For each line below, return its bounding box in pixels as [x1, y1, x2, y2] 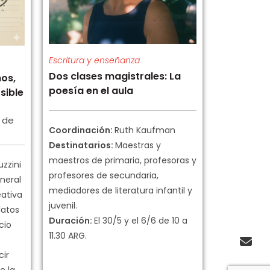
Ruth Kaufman [115, 124, 175, 137]
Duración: [49, 215, 94, 227]
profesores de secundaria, [49, 169, 159, 182]
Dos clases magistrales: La [49, 69, 181, 84]
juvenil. [49, 199, 77, 212]
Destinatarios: [49, 139, 115, 152]
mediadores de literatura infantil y [49, 184, 192, 197]
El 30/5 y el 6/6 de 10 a [94, 215, 187, 227]
